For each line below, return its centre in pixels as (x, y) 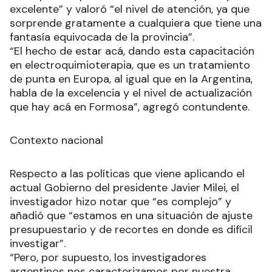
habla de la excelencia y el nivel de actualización (131, 93)
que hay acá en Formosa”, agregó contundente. (130, 107)
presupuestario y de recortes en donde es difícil (131, 229)
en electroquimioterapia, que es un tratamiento (130, 65)
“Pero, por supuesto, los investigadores (108, 257)
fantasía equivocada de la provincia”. (102, 37)
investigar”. (39, 243)
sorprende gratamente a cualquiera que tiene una (136, 23)
